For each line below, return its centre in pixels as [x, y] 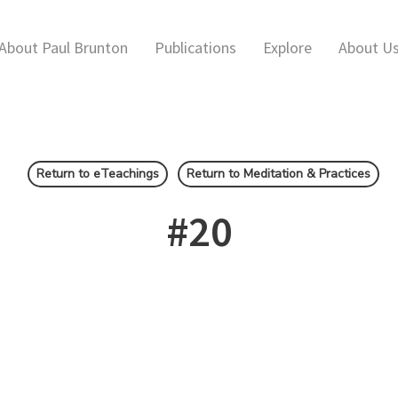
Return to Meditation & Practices [278, 174]
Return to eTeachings [97, 174]
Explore [287, 47]
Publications [195, 47]
